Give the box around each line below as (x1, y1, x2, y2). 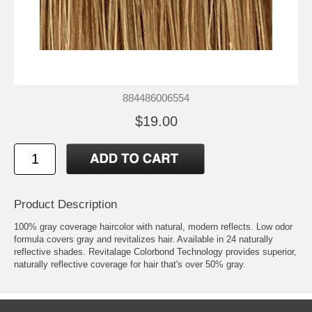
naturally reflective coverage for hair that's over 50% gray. (14, 259, 246, 270)
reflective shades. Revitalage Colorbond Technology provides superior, (14, 247, 297, 258)
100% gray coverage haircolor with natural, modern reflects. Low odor (14, 221, 292, 233)
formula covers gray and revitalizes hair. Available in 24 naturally (14, 234, 273, 245)
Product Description (14, 198, 117, 212)
